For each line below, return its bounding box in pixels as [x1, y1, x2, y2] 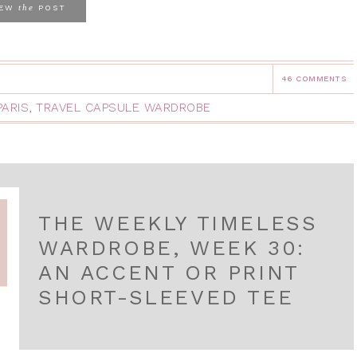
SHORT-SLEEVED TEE [38, 285, 294, 309]
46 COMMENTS [280, 74, 346, 83]
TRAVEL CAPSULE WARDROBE [36, 100, 211, 115]
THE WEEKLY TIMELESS [38, 211, 318, 235]
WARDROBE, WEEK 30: [38, 236, 305, 260]
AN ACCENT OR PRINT [38, 261, 299, 284]
